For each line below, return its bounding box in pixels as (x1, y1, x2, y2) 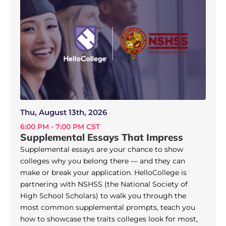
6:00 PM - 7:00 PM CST (20, 122, 100, 131)
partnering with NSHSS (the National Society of (20, 179, 188, 189)
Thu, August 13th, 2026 (20, 107, 107, 117)
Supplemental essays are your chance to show (20, 144, 183, 154)
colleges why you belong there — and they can (20, 156, 185, 165)
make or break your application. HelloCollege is (20, 167, 187, 177)
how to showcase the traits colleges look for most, (20, 214, 198, 223)
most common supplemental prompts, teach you (20, 202, 195, 212)
